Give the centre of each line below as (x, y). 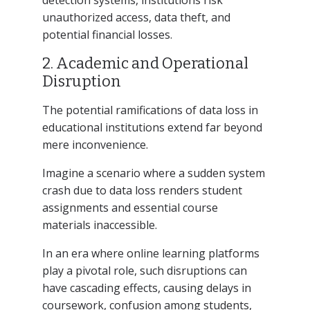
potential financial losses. (107, 34)
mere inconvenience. (95, 144)
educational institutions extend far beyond (152, 127)
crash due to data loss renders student (142, 190)
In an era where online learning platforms (151, 253)
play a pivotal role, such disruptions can (144, 270)
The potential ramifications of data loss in (150, 110)
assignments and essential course (130, 207)
